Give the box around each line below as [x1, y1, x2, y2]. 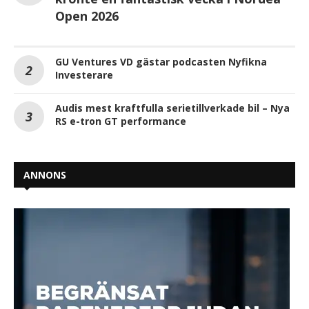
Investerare [55, 68, 113, 81]
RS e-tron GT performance [55, 114, 186, 128]
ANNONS [23, 168, 66, 181]
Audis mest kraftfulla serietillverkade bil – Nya [55, 101, 290, 114]
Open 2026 [55, 8, 119, 24]
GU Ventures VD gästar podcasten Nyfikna [55, 55, 267, 68]
